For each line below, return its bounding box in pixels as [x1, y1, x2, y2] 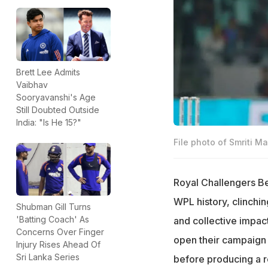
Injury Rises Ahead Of [16, 239, 100, 250]
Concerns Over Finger [16, 227, 104, 237]
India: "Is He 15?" [16, 117, 81, 127]
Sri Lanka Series [16, 252, 80, 263]
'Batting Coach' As [16, 214, 89, 225]
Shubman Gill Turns [16, 202, 91, 212]
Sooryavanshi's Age [16, 92, 96, 102]
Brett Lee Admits [16, 66, 80, 77]
